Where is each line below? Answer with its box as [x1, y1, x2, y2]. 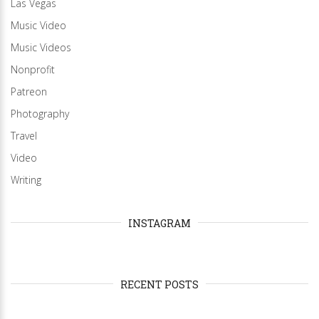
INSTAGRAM [128, 216, 191, 230]
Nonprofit [11, 62, 55, 76]
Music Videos [11, 40, 71, 54]
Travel [11, 128, 37, 142]
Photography [11, 106, 69, 120]
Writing [11, 172, 41, 187]
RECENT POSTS [120, 277, 199, 291]
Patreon [11, 84, 47, 98]
